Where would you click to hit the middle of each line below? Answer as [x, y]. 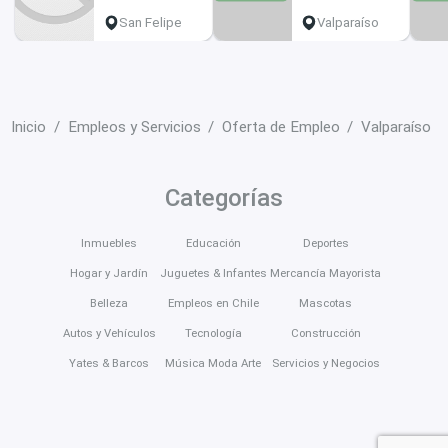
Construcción [325, 332]
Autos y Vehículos [109, 332]
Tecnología [213, 332]
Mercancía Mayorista [326, 272]
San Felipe [150, 22]
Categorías [224, 198]
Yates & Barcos [109, 362]
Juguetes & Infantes [213, 272]
